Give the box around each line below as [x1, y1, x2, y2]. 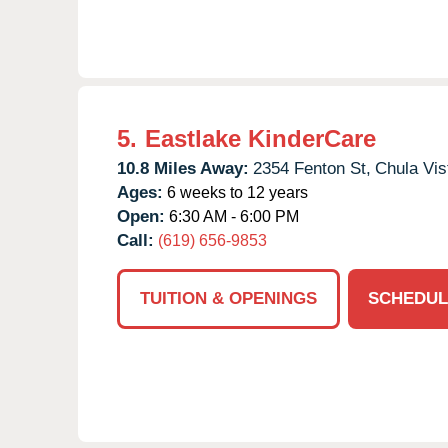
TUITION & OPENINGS [140, 288, 317, 308]
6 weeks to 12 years [163, 183, 308, 201]
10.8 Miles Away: [117, 158, 249, 178]
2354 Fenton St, [253, 158, 371, 178]
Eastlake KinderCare [145, 124, 376, 152]
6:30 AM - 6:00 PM [165, 207, 299, 225]
